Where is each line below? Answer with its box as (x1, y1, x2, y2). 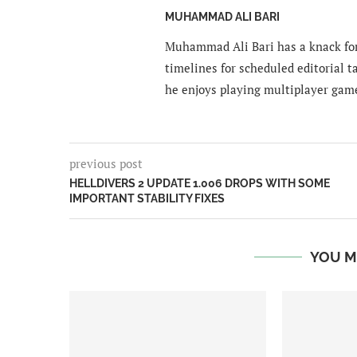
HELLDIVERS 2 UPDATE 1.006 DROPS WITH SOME (69, 177, 330, 190)
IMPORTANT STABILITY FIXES (69, 192, 225, 206)
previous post (69, 155, 143, 172)
